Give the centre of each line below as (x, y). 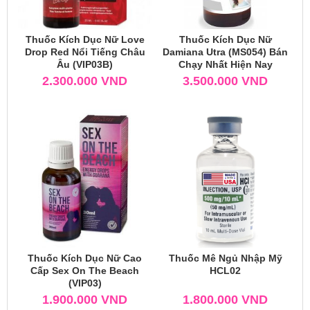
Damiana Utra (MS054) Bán (225, 52)
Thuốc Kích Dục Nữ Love (85, 39)
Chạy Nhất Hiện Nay (225, 64)
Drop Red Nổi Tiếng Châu (85, 52)
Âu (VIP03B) (85, 64)
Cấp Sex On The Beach (85, 270)
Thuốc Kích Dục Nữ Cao (85, 258)
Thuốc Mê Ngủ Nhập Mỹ (225, 258)
